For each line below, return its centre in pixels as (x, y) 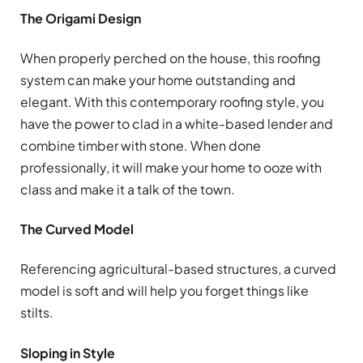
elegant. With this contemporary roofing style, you (172, 101)
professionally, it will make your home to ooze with (171, 167)
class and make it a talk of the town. (128, 189)
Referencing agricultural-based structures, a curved (178, 269)
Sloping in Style (68, 352)
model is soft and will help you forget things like (164, 291)
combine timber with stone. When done (141, 145)
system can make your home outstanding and (158, 79)
